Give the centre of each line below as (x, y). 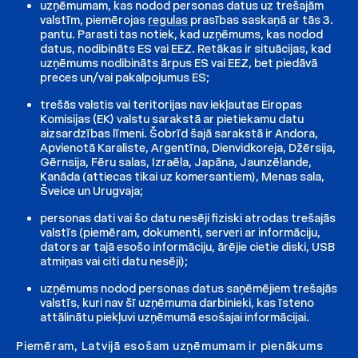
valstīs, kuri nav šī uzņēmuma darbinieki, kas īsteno (177, 302)
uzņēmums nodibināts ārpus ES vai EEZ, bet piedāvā (179, 63)
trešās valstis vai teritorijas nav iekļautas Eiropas (171, 104)
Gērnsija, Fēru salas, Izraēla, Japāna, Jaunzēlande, (176, 162)
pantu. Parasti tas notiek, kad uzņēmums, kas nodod (181, 34)
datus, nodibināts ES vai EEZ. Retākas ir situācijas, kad (185, 48)
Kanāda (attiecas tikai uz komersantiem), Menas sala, (182, 176)
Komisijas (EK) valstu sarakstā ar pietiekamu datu (172, 119)
